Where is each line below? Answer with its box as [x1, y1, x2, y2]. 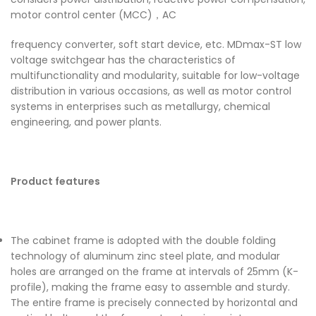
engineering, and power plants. [11, 114, 162, 129]
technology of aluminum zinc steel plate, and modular [11, 248, 280, 263]
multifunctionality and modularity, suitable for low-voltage [11, 68, 300, 83]
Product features [11, 174, 100, 188]
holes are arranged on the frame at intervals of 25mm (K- [11, 264, 298, 279]
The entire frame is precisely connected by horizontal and [11, 295, 298, 310]
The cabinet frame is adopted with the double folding [11, 233, 276, 248]
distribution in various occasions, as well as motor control [11, 83, 291, 98]
